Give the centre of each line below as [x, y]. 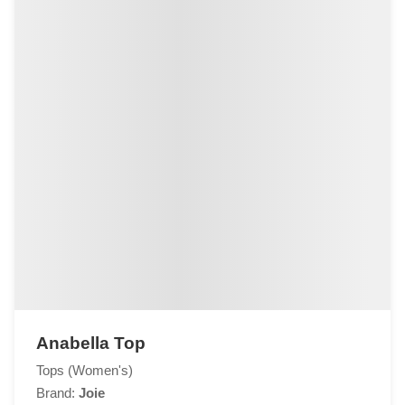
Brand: [57, 393]
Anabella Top [91, 344]
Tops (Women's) [85, 371]
